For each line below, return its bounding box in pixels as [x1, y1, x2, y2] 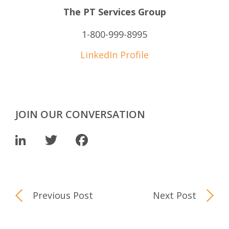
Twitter [59, 130, 108, 150]
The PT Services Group [63, 6, 166, 18]
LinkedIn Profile [80, 49, 149, 61]
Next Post [153, 189, 196, 202]
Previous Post [33, 189, 93, 202]
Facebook [90, 130, 155, 150]
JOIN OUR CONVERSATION [15, 107, 145, 122]
